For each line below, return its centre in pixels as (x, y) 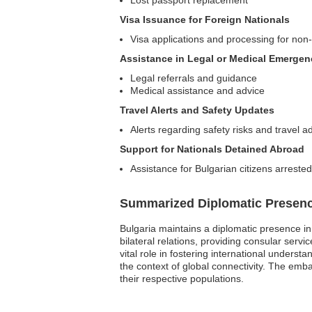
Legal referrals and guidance (194, 78)
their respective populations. (182, 279)
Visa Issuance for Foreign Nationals (205, 19)
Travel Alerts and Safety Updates (197, 110)
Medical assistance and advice (197, 91)
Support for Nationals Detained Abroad (212, 149)
